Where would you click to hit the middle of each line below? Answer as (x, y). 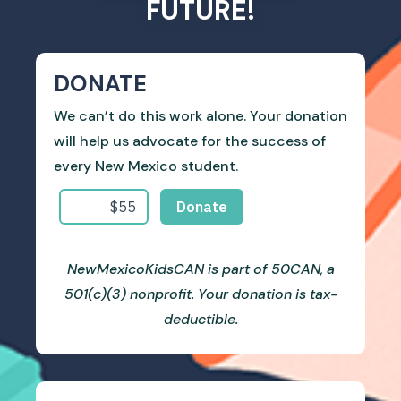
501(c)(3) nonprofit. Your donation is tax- (200, 294)
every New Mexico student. (146, 166)
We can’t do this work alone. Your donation (200, 115)
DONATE (100, 83)
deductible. (200, 319)
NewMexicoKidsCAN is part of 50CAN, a (200, 269)
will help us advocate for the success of (190, 141)
